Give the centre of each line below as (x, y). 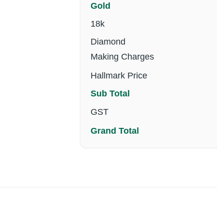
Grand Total (115, 131)
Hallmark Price (119, 76)
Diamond (108, 42)
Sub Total (110, 93)
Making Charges (122, 57)
